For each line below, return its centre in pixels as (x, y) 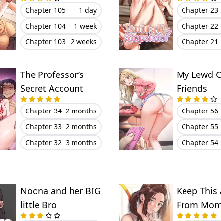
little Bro (38, 205)
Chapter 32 (43, 142)
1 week (85, 26)
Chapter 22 (200, 26)
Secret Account (52, 88)
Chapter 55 (200, 127)
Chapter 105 (45, 10)
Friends (192, 88)
